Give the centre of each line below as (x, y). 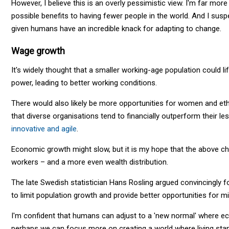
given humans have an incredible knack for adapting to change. (116, 28)
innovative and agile (44, 129)
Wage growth (38, 51)
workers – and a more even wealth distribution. (90, 162)
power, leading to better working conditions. (84, 83)
